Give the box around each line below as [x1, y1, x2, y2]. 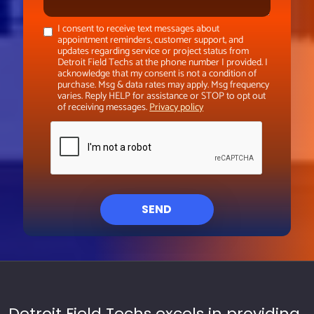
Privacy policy [149, 100, 204, 116]
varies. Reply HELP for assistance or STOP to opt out [57, 88, 266, 104]
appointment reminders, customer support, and [57, 32, 244, 48]
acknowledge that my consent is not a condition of [57, 66, 257, 82]
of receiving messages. [57, 100, 150, 116]
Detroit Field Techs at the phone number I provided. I [57, 55, 268, 71]
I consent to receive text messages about [57, 21, 220, 37]
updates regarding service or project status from [57, 43, 250, 60]
